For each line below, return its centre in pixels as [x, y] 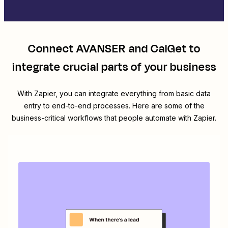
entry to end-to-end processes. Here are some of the [114, 106]
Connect [52, 49]
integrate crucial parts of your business [114, 67]
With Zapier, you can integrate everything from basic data [114, 94]
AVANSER [101, 49]
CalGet [168, 49]
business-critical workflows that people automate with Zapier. [114, 118]
